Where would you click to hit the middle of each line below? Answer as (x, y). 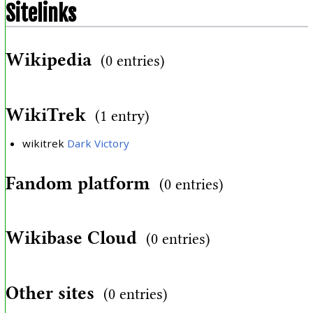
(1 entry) (122, 116)
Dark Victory (99, 144)
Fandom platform (78, 183)
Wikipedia (48, 60)
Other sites (50, 293)
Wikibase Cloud (71, 238)
